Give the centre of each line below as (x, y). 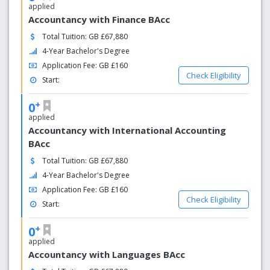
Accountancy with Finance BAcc (99, 19)
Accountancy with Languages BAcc (107, 254)
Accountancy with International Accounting (127, 130)
